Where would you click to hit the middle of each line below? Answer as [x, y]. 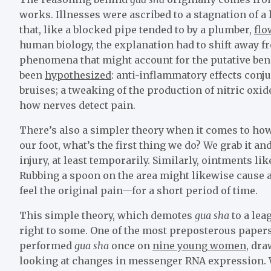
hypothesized [78, 75]
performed [47, 245]
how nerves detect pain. [77, 105]
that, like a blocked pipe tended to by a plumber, [137, 29]
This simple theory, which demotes [107, 215]
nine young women [199, 245]
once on [132, 245]
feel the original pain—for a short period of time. [139, 190]
